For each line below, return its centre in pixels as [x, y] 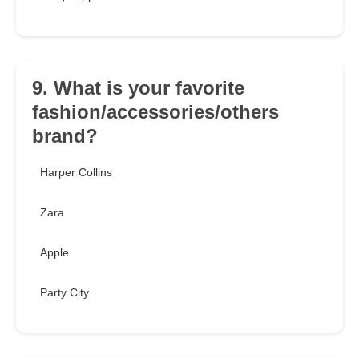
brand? [65, 136]
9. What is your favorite [138, 88]
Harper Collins [76, 173]
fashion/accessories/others [155, 112]
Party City [65, 293]
